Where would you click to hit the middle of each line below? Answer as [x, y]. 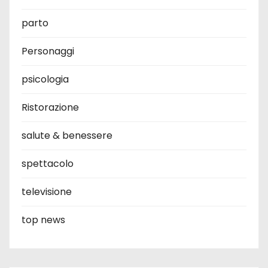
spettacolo [48, 164]
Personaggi [48, 51]
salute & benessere [67, 135]
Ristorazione [50, 107]
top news [43, 220]
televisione [47, 192]
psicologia [45, 79]
